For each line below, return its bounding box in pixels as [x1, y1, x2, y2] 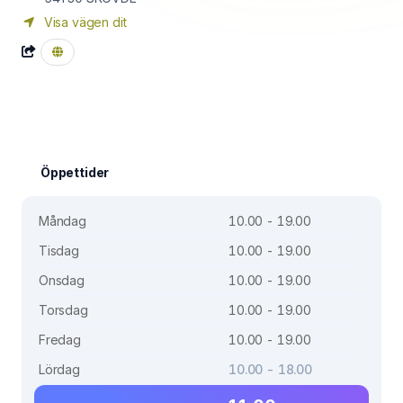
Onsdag [39, 273, 85, 288]
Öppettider [40, 165, 110, 180]
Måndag [39, 213, 86, 228]
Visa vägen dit [40, 14, 127, 30]
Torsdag [39, 302, 88, 318]
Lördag [39, 362, 80, 377]
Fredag [39, 332, 81, 347]
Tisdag [39, 243, 79, 258]
